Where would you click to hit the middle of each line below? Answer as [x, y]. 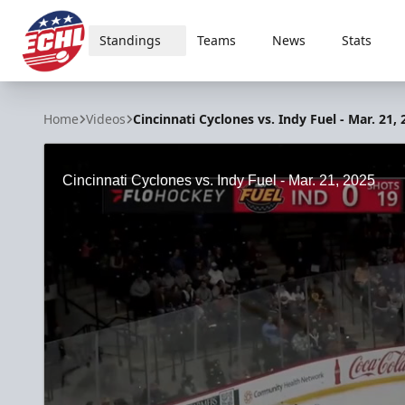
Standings [130, 40]
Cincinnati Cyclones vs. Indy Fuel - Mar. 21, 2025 [219, 180]
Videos [106, 119]
